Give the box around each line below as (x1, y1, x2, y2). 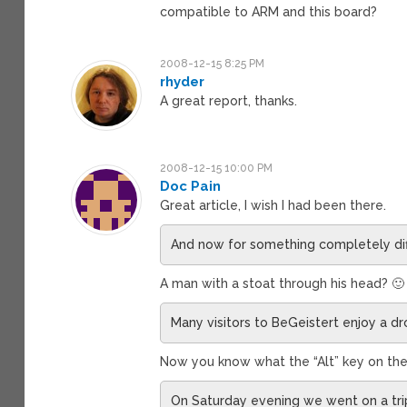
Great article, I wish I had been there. (160, 197, 387, 213)
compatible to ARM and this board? (160, 4, 378, 19)
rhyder (160, 73, 205, 90)
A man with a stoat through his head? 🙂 (160, 275, 405, 291)
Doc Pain (160, 177, 222, 194)
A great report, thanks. (160, 93, 298, 108)
